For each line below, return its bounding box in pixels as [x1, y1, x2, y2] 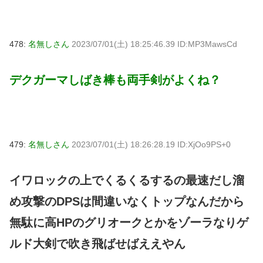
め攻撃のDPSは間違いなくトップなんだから [9, 194, 244, 208]
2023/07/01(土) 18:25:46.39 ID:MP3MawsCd [72, 39, 237, 49]
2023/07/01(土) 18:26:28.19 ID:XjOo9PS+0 [72, 140, 231, 150]
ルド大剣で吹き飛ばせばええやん [9, 237, 186, 250]
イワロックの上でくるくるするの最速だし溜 [9, 173, 244, 187]
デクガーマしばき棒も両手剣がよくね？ [9, 73, 221, 87]
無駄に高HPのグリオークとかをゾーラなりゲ [9, 215, 248, 229]
